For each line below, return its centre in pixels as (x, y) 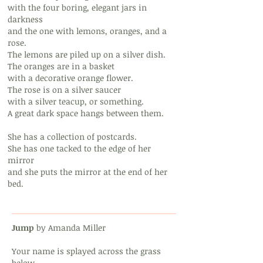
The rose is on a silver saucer (64, 90)
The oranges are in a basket (61, 66)
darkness (25, 19)
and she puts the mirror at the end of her (87, 172)
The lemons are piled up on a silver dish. (87, 54)
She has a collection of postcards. (72, 136)
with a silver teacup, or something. (76, 101)
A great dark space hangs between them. (86, 113)
